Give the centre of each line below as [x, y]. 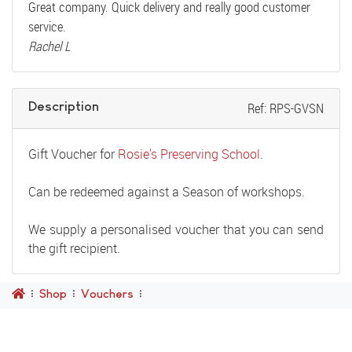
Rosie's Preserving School [189, 154]
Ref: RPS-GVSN [285, 108]
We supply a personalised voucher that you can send [176, 230]
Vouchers [107, 294]
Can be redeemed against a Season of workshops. [167, 192]
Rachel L [49, 46]
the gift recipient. [74, 249]
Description [64, 106]
